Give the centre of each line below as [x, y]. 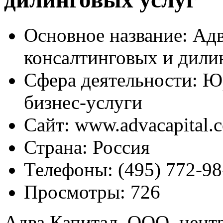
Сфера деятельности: [111, 80]
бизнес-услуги [83, 102]
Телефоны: [68, 169]
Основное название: [106, 35]
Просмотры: [75, 192]
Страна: [56, 147]
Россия [119, 147]
